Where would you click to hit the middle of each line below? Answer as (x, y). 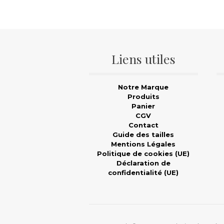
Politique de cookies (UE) (143, 154)
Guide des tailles (143, 135)
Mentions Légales (143, 144)
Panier (143, 106)
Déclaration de (143, 163)
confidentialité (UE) (143, 173)
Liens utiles (143, 59)
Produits (143, 97)
